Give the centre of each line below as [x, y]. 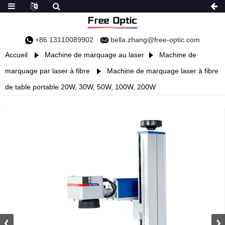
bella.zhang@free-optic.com [154, 40]
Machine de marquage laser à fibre [163, 71]
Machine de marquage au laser [94, 55]
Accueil [16, 55]
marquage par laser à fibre [47, 71]
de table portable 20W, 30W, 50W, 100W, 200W [80, 87]
